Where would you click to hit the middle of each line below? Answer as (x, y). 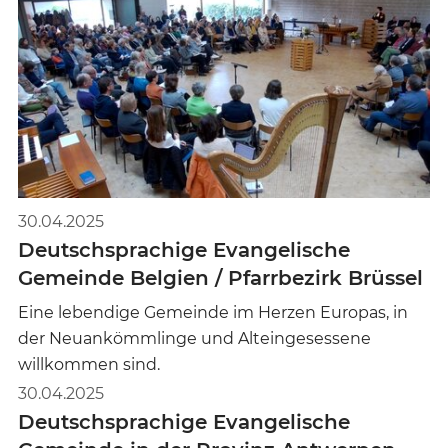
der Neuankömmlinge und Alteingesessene (194, 338)
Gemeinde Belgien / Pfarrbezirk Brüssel (220, 277)
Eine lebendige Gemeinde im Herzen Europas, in (213, 312)
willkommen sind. (89, 364)
